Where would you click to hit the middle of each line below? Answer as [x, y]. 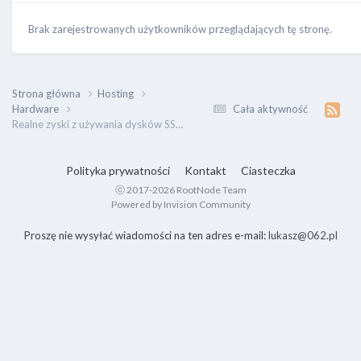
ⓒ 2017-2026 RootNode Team [180, 189]
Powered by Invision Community [180, 204]
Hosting [117, 93]
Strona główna [48, 93]
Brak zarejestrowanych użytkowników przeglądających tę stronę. [180, 29]
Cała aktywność [270, 108]
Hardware [37, 108]
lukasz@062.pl [303, 235]
